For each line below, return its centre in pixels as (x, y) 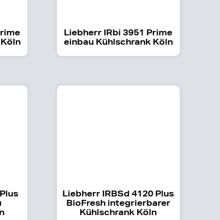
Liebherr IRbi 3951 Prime (118, 32)
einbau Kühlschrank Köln (118, 41)
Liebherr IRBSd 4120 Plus (118, 193)
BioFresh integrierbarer (118, 202)
